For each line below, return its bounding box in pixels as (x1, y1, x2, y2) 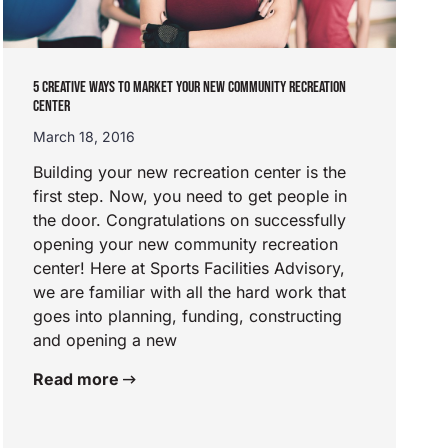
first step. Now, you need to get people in (32, 185, 347, 206)
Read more (32, 368, 123, 389)
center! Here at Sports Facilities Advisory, (32, 257, 345, 278)
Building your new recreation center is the (32, 161, 346, 182)
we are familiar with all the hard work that (32, 281, 346, 302)
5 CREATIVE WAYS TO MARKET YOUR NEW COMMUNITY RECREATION (32, 77, 346, 97)
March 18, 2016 (32, 127, 135, 145)
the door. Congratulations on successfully (32, 209, 346, 230)
